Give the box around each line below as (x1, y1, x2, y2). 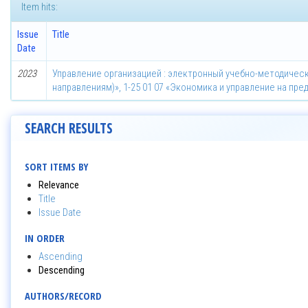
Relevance (38, 179, 79, 191)
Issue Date (38, 206, 81, 219)
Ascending (38, 250, 82, 263)
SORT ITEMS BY (25, 159, 88, 173)
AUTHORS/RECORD (25, 289, 102, 302)
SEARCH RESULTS (25, 118, 113, 137)
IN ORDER (25, 231, 65, 245)
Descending (38, 264, 85, 276)
